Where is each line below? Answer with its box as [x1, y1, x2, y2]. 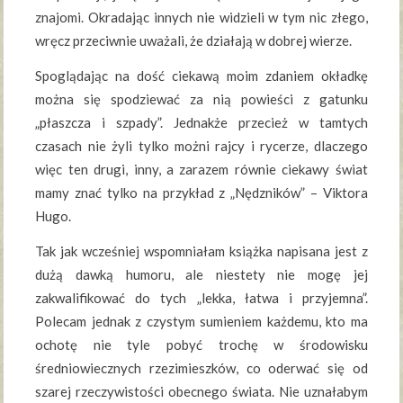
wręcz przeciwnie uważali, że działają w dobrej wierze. [35, 32, 353, 49]
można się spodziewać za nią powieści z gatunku [35, 91, 368, 108]
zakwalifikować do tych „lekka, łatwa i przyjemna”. [35, 290, 368, 307]
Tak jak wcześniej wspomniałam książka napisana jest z [35, 243, 368, 260]
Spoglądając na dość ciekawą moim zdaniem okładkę [35, 67, 368, 85]
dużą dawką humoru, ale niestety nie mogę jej [35, 266, 368, 283]
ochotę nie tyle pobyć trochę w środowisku [35, 336, 368, 354]
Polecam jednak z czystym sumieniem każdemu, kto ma [35, 313, 368, 330]
